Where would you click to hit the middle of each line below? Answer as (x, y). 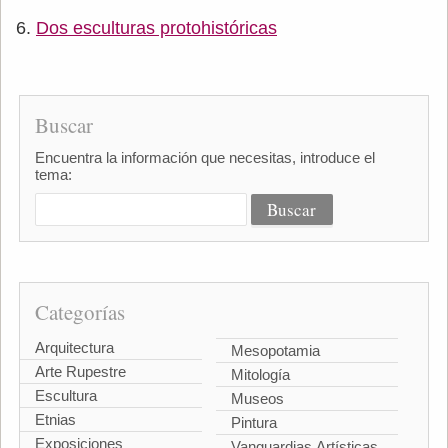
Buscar (63, 124)
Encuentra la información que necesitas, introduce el (204, 157)
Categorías (79, 311)
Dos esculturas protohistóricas (156, 27)
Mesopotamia (275, 351)
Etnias (55, 419)
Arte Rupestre (80, 371)
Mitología (260, 375)
